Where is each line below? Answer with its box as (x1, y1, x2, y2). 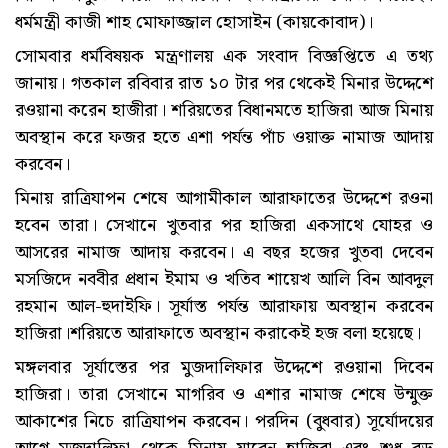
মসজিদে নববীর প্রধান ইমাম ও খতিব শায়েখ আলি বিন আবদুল (15, 264, 433, 294)
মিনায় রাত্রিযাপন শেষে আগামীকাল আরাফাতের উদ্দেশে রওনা (15, 183, 433, 213)
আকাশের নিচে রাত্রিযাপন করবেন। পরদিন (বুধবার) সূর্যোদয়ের (15, 406, 433, 436)
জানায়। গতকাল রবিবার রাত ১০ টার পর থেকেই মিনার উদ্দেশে (15, 68, 433, 98)
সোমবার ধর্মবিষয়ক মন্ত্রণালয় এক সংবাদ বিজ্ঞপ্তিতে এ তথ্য (15, 41, 433, 71)
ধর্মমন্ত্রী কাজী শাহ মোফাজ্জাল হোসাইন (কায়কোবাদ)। (15, 7, 373, 37)
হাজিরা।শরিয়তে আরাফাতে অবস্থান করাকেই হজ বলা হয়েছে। (15, 318, 421, 348)
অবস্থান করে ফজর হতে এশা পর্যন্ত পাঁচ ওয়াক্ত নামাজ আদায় (15, 122, 433, 152)
